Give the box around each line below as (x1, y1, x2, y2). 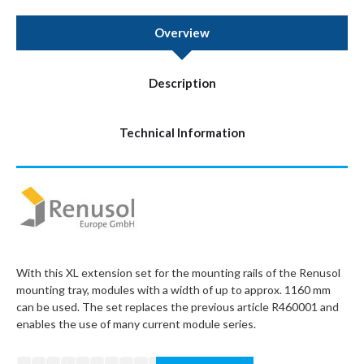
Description (148, 76, 216, 90)
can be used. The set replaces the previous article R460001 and (16, 300, 339, 314)
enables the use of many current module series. (16, 317, 258, 331)
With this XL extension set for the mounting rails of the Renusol (16, 266, 340, 279)
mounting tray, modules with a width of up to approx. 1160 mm (16, 283, 331, 297)
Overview (154, 25, 210, 40)
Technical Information (119, 125, 245, 140)
